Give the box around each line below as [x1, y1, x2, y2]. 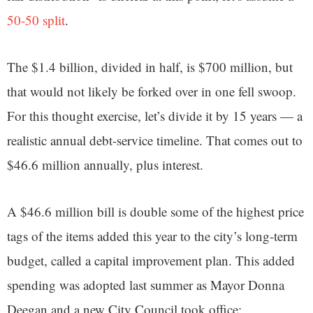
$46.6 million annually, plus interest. [7, 156, 203, 174]
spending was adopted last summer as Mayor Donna [7, 276, 284, 294]
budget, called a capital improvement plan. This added [7, 252, 295, 270]
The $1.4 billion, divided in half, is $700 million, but [7, 58, 293, 76]
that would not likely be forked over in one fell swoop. [7, 82, 296, 101]
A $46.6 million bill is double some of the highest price [7, 203, 304, 221]
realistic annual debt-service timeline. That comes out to [7, 131, 303, 150]
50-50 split [7, 11, 65, 29]
